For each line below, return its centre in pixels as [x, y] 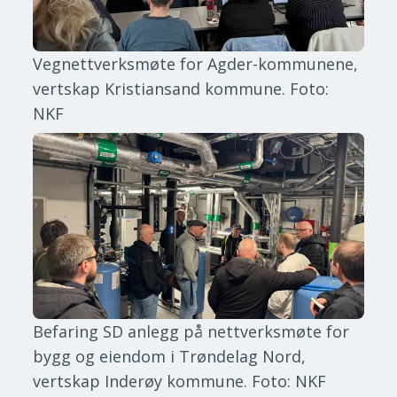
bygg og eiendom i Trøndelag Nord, [170, 356]
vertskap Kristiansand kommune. [160, 88]
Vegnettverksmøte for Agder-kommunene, [196, 63]
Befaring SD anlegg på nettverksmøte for [191, 331]
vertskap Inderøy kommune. [140, 381]
